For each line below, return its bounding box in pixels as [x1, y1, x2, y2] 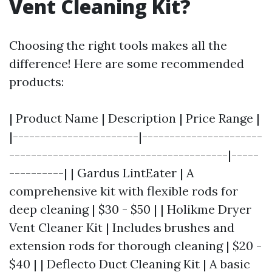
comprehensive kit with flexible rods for [9, 183, 238, 199]
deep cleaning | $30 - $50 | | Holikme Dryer [9, 202, 251, 217]
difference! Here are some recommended [9, 56, 244, 71]
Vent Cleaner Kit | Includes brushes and [9, 220, 234, 235]
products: [9, 74, 64, 89]
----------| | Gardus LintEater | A [9, 165, 194, 180]
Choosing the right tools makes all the [9, 38, 227, 53]
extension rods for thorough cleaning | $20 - [9, 238, 262, 253]
